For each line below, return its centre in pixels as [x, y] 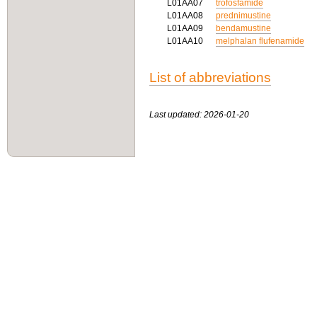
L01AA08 [186, 16]
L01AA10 [186, 41]
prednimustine [243, 16]
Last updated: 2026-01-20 [199, 115]
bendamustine [243, 28]
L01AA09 [186, 28]
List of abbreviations [210, 77]
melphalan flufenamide [260, 41]
